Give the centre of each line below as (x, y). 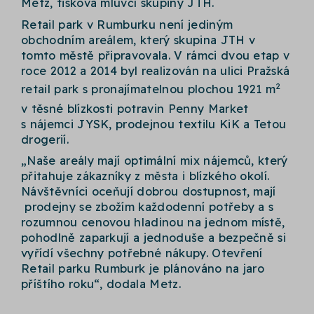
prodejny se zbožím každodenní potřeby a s (148, 207)
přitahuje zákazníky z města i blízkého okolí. (145, 176)
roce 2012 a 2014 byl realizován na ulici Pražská (156, 70)
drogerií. (45, 140)
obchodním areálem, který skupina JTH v (138, 40)
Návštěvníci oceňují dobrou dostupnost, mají (149, 192)
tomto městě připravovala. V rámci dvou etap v (156, 55)
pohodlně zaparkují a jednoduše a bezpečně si (154, 238)
